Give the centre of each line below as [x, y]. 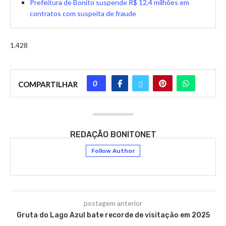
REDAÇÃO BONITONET [113, 135]
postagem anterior [113, 203]
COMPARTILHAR [48, 84]
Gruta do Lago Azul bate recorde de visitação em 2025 [113, 215]
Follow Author [113, 151]
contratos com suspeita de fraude [83, 14]
